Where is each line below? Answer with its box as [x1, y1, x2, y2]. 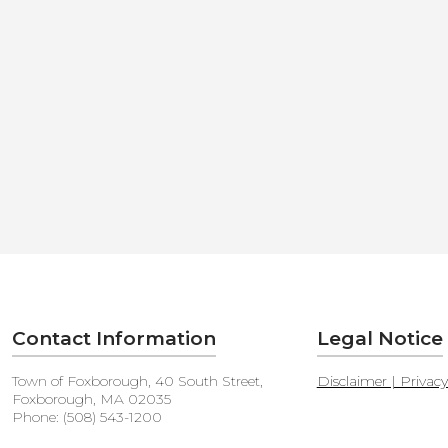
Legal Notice [316, 326, 443, 350]
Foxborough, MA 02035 [12, 389, 172, 408]
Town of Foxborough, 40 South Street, [12, 371, 264, 390]
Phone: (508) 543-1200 [12, 407, 163, 426]
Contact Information [12, 326, 217, 350]
